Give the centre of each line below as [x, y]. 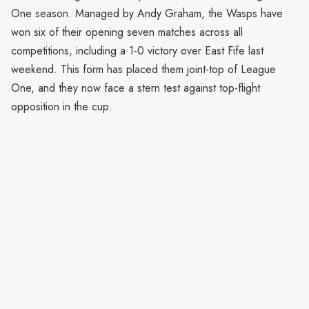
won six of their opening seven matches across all [127, 32]
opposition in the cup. [61, 106]
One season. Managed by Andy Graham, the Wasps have [147, 13]
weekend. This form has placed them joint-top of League [143, 69]
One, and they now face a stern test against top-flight [136, 88]
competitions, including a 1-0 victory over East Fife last [137, 50]
